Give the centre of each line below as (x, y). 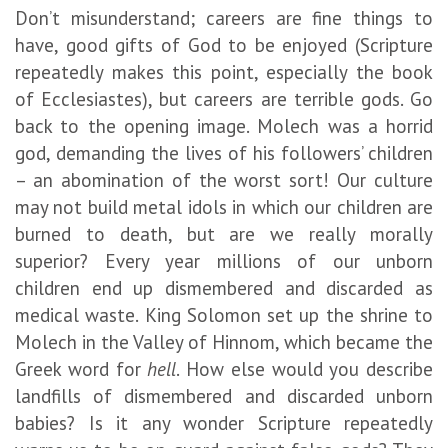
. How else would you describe (304, 368)
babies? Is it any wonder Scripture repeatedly (224, 422)
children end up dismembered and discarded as (224, 287)
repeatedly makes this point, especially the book (224, 71)
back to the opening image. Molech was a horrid (224, 125)
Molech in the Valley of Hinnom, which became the (224, 341)
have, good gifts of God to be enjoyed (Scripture (224, 44)
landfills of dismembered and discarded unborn (224, 395)
